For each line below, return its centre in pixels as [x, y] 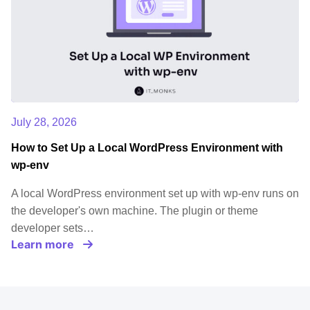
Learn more [43, 245]
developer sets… [53, 228]
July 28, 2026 [44, 122]
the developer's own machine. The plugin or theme [135, 211]
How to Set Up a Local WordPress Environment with [147, 148]
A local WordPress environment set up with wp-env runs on [155, 194]
